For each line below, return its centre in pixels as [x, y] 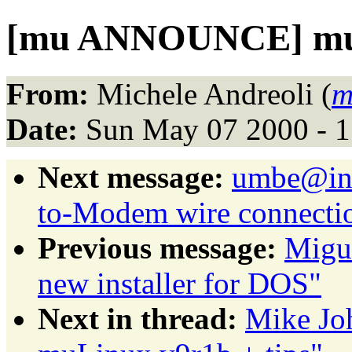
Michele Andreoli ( [210, 93]
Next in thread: [137, 318]
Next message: [131, 177]
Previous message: [157, 247]
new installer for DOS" [180, 283]
